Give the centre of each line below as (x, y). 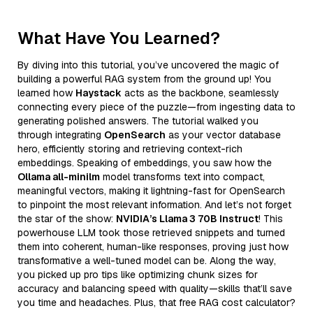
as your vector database (223, 134)
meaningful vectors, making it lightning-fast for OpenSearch (151, 190)
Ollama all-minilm (59, 176)
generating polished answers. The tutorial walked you (138, 121)
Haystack (99, 93)
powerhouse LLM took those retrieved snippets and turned (151, 232)
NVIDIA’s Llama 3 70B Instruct (187, 218)
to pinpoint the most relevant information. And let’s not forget (154, 204)
